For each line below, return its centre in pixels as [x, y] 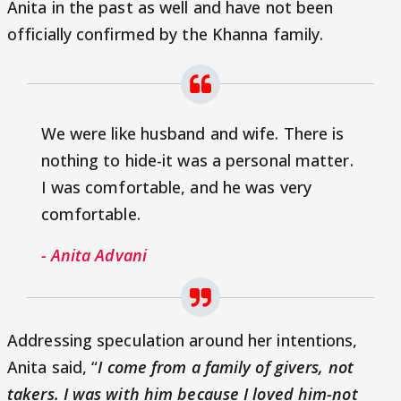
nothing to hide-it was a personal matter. [197, 161]
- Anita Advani [94, 256]
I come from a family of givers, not [226, 367]
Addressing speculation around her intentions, [183, 341]
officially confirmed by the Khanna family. [166, 34]
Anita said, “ [53, 367]
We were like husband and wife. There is [192, 134]
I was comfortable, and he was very [176, 188]
